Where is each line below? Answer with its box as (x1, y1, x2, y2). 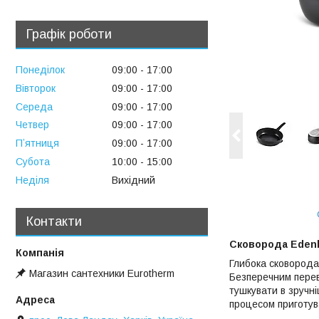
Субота (16, 156, 50, 168)
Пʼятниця (16, 137, 59, 150)
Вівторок (16, 82, 56, 94)
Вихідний (112, 174, 155, 186)
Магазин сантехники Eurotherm (29, 268, 174, 280)
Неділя (16, 174, 49, 186)
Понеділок (16, 64, 65, 76)
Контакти (26, 214, 82, 229)
